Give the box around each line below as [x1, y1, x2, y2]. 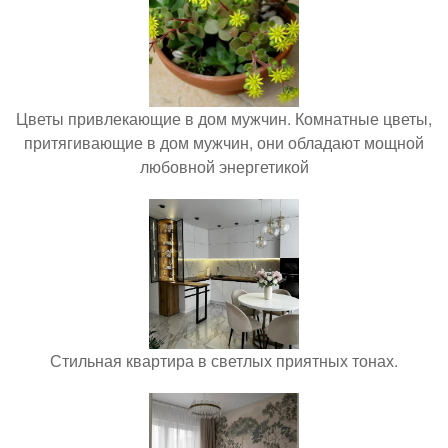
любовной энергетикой [139, 154, 309, 178]
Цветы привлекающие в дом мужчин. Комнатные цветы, [16, 106, 432, 130]
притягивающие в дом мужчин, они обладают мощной [24, 130, 424, 154]
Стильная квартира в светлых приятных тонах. [50, 348, 398, 372]
